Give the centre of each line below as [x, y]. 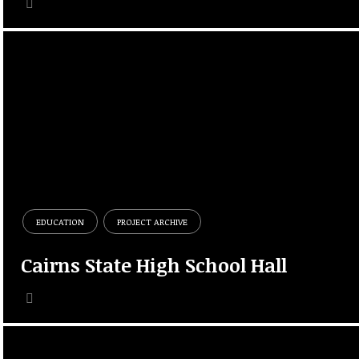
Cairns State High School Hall [154, 264]
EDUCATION [61, 221]
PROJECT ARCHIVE [153, 221]
